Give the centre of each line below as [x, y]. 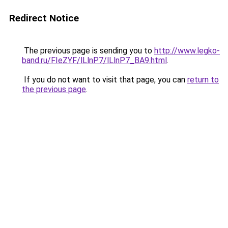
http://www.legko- [187, 51]
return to [203, 80]
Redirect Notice [44, 18]
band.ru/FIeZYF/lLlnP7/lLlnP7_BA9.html [94, 60]
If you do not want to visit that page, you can [105, 80]
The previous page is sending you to [88, 51]
